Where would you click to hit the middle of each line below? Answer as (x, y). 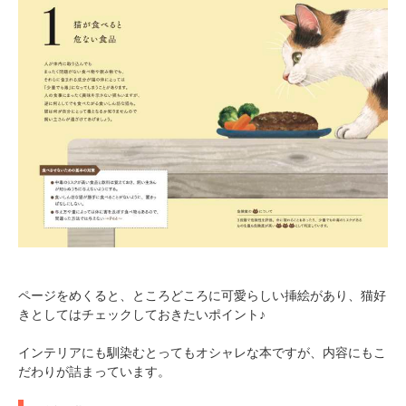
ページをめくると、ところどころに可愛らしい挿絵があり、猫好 (202, 296)
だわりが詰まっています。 (94, 372)
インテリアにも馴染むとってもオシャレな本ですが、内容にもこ (202, 353)
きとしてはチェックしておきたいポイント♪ (142, 315)
